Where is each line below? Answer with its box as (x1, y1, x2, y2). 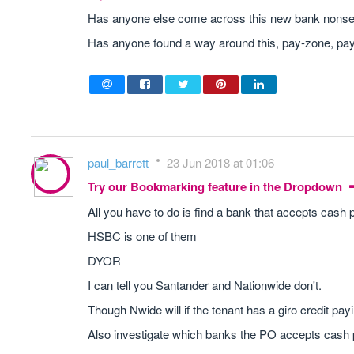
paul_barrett (88, 154, 152, 171)
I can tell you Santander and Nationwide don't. (88, 277, 322, 293)
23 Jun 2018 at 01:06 (167, 154, 274, 171)
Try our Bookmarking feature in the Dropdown (88, 178, 345, 195)
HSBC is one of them (88, 228, 197, 244)
